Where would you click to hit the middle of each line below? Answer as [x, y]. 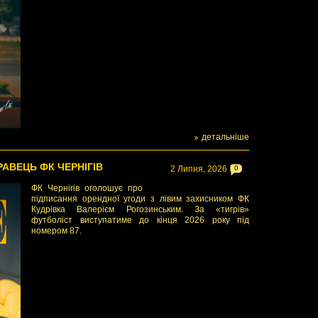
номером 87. [56, 231]
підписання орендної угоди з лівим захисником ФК [140, 199]
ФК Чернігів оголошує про [87, 188]
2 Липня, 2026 [199, 169]
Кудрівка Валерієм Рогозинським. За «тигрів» [140, 209]
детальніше [225, 137]
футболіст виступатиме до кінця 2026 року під [140, 220]
